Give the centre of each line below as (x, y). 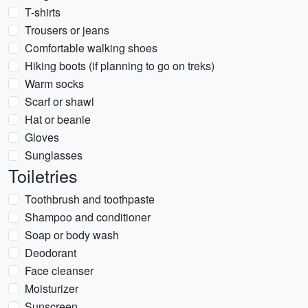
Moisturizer (52, 288)
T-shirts (43, 12)
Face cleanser (59, 271)
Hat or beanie (58, 119)
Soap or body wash (72, 235)
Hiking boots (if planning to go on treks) (120, 66)
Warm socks (54, 84)
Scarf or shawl (59, 101)
